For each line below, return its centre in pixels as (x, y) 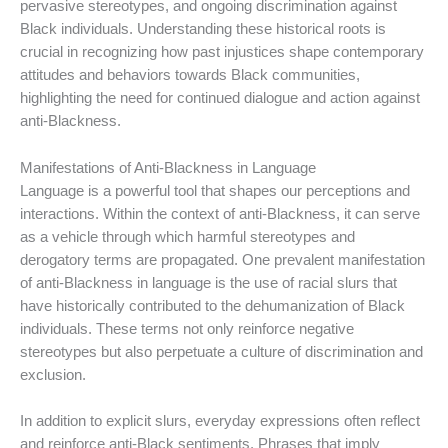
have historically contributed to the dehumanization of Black (212, 305)
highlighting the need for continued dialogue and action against (220, 98)
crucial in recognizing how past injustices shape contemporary (222, 52)
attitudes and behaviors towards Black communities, (190, 75)
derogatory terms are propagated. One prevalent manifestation (222, 259)
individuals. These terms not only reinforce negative (187, 328)
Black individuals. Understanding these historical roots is (203, 29)
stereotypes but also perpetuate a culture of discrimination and (221, 351)
